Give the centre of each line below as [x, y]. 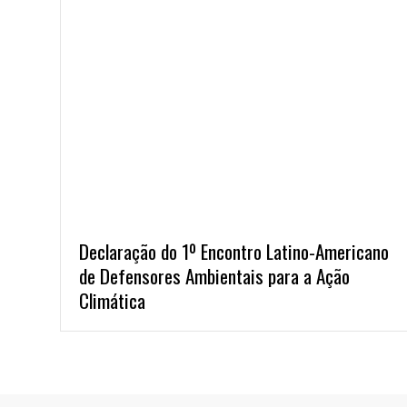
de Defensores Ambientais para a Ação [214, 276]
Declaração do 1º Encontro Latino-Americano [234, 251]
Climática [112, 300]
